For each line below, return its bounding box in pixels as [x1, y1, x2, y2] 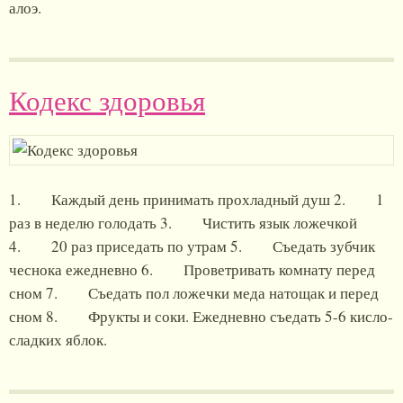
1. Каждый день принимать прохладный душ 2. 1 [9, 189, 384, 210]
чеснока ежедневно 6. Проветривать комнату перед [9, 259, 375, 280]
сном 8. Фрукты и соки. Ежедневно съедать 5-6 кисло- [9, 306, 393, 327]
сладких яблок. [9, 329, 107, 350]
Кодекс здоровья [9, 82, 205, 119]
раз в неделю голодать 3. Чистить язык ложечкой [9, 212, 357, 233]
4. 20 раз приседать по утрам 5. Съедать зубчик [9, 236, 375, 256]
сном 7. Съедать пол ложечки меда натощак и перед [9, 282, 379, 303]
